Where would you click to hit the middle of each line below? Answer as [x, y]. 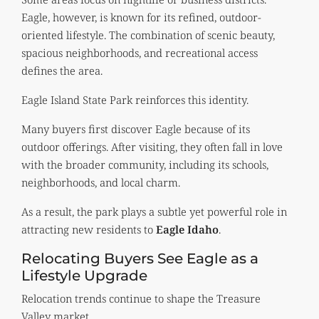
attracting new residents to [89, 229]
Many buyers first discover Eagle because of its [136, 129]
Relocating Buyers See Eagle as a [140, 258]
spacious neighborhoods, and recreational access [140, 52]
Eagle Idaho [187, 229]
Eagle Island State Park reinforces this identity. [135, 99]
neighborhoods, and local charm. [101, 182]
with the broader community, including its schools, [145, 164]
